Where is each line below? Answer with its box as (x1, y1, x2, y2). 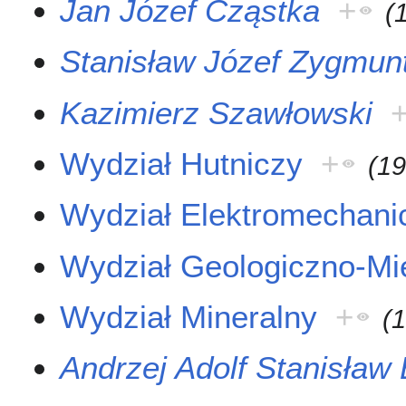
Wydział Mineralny (60, 299, 318, 335)
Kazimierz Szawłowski (60, 94, 373, 130)
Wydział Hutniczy (60, 145, 304, 181)
